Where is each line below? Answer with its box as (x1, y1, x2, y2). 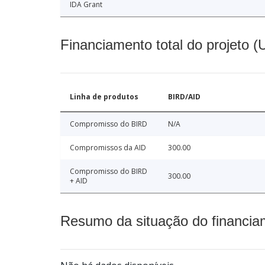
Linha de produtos (70, 92, 138, 102)
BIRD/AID (168, 92, 201, 102)
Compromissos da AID (70, 143, 146, 153)
